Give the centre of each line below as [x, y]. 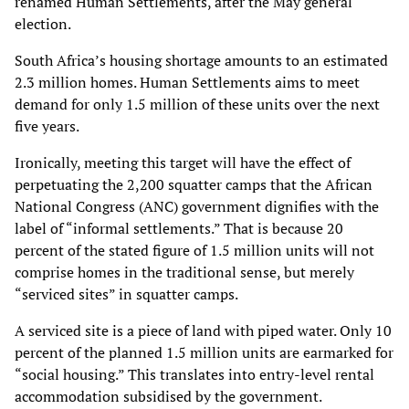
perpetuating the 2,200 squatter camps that [157, 184]
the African [336, 184]
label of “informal [74, 228]
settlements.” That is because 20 [238, 228]
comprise [46, 272]
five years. [47, 126]
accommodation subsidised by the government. [168, 396]
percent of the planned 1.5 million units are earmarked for [204, 352]
